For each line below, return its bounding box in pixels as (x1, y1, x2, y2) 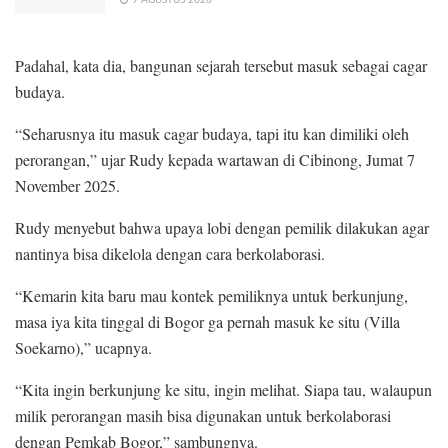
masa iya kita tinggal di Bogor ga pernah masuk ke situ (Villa (15, 310, 400, 332)
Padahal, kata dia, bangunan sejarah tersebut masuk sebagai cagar (15, 54, 427, 76)
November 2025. (15, 174, 120, 196)
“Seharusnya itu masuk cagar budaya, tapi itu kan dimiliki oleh (15, 122, 409, 144)
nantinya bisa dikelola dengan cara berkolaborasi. (15, 242, 325, 264)
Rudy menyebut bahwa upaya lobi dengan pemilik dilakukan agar (15, 216, 429, 238)
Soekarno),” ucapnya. (15, 336, 152, 358)
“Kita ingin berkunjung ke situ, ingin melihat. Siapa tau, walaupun (15, 378, 432, 400)
